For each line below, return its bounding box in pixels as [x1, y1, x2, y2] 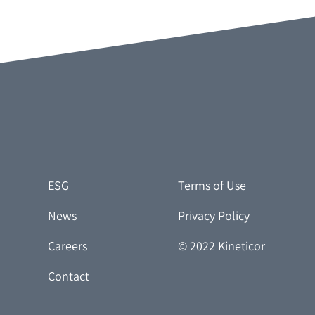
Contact [48, 268, 90, 285]
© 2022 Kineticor [177, 238, 265, 255]
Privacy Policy [177, 207, 250, 224]
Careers [48, 238, 88, 255]
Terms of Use [177, 177, 246, 194]
